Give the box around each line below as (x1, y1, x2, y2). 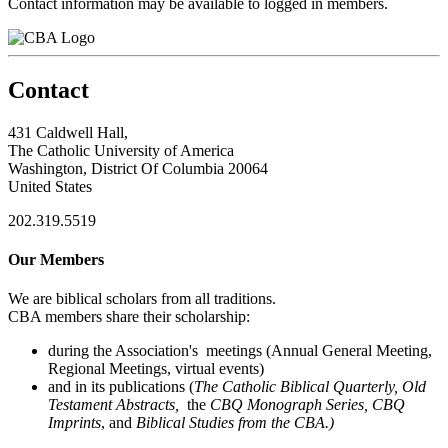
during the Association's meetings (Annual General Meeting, (48, 342, 436, 360)
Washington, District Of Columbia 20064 (8, 159, 268, 177)
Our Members (8, 250, 104, 268)
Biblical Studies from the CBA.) (136, 414, 334, 432)
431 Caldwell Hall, (8, 123, 128, 141)
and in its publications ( (48, 378, 194, 396)
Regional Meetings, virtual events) (48, 360, 264, 378)
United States (8, 177, 92, 195)
